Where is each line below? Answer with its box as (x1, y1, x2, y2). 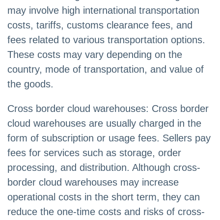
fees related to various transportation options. (7, 34, 205, 46)
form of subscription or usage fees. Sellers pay (7, 133, 211, 144)
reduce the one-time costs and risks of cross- (7, 206, 205, 218)
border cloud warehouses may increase (7, 177, 179, 188)
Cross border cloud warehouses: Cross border (7, 103, 209, 114)
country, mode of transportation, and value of (7, 64, 204, 75)
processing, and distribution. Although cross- (7, 162, 200, 173)
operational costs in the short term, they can (7, 192, 200, 203)
